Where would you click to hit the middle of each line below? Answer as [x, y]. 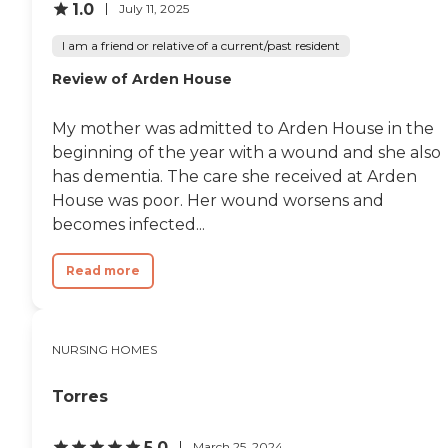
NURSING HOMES [104, 349]
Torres [80, 396]
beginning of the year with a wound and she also [246, 152]
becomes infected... [128, 224]
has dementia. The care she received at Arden [234, 176]
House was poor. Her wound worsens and [218, 200]
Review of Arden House [142, 78]
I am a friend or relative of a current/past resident [201, 45]
